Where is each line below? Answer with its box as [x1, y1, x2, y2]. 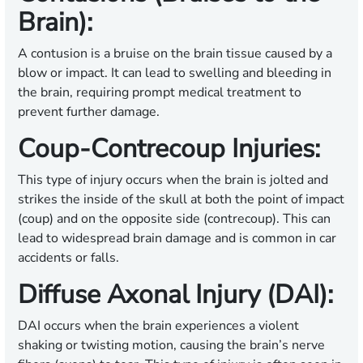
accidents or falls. [18, 249, 119, 267]
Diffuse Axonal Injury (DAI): [18, 277, 333, 313]
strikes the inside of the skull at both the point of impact [18, 190, 344, 209]
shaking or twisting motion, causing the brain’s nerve [18, 336, 325, 355]
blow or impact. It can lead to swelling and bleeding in [18, 64, 331, 83]
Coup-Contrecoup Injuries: [18, 131, 320, 167]
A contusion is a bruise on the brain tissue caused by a [18, 45, 332, 63]
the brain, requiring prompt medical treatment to [18, 83, 301, 102]
